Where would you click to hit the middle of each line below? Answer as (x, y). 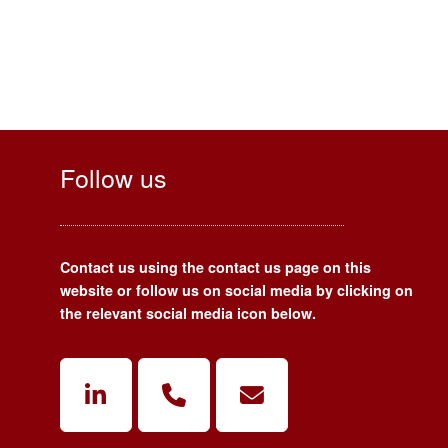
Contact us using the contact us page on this (215, 267)
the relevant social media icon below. (188, 313)
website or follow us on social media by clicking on (236, 290)
